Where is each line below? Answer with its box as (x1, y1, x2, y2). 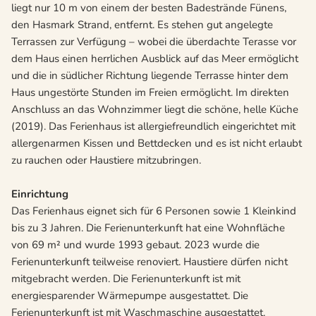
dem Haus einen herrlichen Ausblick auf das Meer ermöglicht (11, 51, 298, 66)
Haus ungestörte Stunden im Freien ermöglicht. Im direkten (11, 85, 289, 100)
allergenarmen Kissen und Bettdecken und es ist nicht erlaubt (11, 136, 302, 151)
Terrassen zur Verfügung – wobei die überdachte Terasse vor (11, 35, 296, 49)
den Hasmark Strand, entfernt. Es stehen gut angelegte (11, 18, 273, 32)
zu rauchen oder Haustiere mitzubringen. (11, 153, 201, 168)
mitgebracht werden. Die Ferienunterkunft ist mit (11, 272, 241, 286)
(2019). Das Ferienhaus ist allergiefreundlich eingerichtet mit (11, 119, 296, 134)
